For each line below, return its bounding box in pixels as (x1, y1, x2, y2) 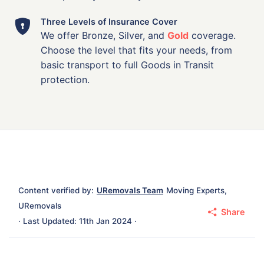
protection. (41, 73, 90, 85)
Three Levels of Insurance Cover (41, 16, 177, 27)
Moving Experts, (166, 185, 227, 195)
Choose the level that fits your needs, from (41, 44, 232, 56)
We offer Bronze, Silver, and (41, 29, 167, 41)
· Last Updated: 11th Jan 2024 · (18, 216, 137, 226)
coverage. (189, 29, 236, 41)
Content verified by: (18, 185, 94, 195)
